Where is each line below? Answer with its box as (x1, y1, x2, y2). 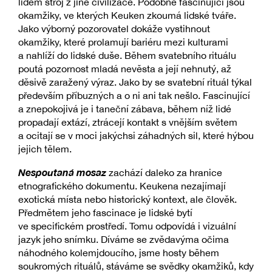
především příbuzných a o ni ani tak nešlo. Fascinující (18, 90, 250, 101)
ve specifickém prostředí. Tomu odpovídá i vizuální (18, 220, 236, 231)
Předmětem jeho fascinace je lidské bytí (18, 206, 192, 218)
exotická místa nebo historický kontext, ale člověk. (18, 193, 237, 205)
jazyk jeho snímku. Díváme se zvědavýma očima (18, 233, 229, 245)
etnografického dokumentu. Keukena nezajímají (18, 180, 226, 191)
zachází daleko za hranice (106, 166, 222, 178)
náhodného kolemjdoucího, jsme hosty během (18, 246, 219, 258)
